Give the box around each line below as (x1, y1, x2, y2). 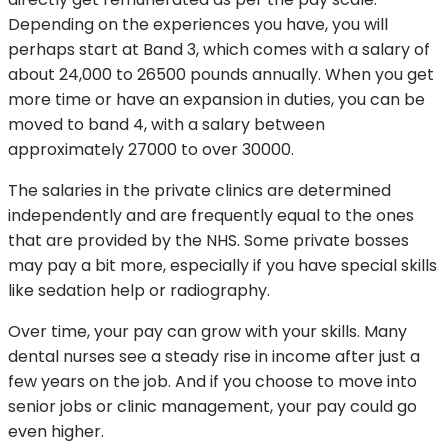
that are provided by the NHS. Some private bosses (8, 229, 409, 253)
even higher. (8, 420, 104, 444)
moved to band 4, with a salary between (8, 113, 325, 137)
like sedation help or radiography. (8, 279, 270, 303)
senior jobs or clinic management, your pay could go (8, 395, 417, 419)
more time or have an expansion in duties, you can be (8, 88, 425, 112)
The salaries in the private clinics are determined (8, 179, 391, 203)
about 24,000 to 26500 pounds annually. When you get (8, 63, 434, 87)
